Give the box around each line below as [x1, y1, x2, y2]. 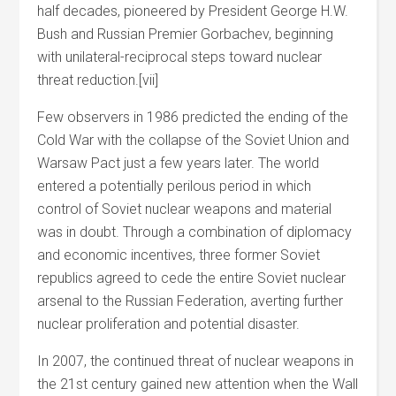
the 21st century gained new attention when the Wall [37, 376, 359, 392]
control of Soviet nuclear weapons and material [37, 201, 332, 217]
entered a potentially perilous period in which [37, 178, 312, 194]
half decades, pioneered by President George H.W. [37, 3, 349, 19]
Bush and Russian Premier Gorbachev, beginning [37, 26, 334, 42]
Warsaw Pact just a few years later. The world [37, 155, 320, 171]
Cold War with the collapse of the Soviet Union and [37, 132, 350, 148]
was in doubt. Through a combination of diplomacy [37, 224, 353, 240]
